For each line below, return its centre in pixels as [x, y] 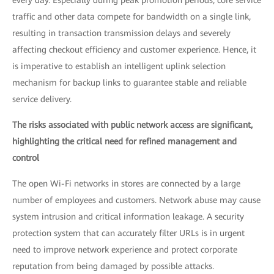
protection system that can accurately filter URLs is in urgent [128, 233]
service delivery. [42, 99]
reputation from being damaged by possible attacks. [113, 266]
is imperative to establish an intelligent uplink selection [119, 66]
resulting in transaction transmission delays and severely [121, 33]
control [26, 158]
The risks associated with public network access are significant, [132, 125]
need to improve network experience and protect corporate [125, 250]
